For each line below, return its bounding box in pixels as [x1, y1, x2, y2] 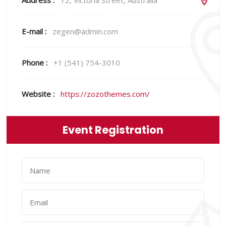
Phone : [22, 58, 49, 68]
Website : [22, 89, 56, 99]
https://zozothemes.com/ [61, 89, 150, 99]
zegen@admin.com [52, 26, 118, 37]
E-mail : [22, 26, 48, 37]
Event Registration [63, 123, 163, 138]
